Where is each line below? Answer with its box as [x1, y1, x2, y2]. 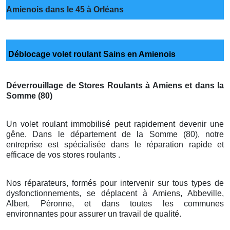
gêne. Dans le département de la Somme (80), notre [6, 129, 224, 139]
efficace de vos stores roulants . [6, 150, 120, 159]
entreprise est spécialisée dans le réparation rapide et [6, 140, 224, 149]
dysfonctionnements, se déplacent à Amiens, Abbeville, [6, 188, 224, 198]
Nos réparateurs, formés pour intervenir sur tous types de [6, 178, 224, 187]
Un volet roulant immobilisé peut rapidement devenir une [6, 119, 224, 128]
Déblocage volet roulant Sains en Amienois [6, 49, 176, 59]
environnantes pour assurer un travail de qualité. [6, 209, 181, 218]
